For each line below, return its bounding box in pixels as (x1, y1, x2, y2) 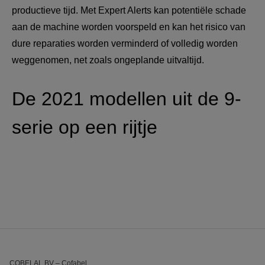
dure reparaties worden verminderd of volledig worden (12, 38, 240, 49)
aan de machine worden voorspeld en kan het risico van (12, 21, 248, 32)
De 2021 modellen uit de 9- (12, 88, 241, 110)
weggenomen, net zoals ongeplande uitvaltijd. (12, 54, 204, 65)
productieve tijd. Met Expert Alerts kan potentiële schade (12, 5, 248, 15)
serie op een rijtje (12, 117, 157, 138)
